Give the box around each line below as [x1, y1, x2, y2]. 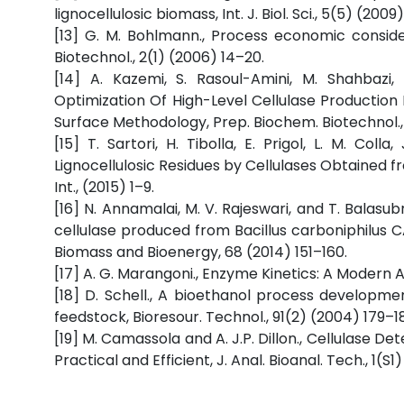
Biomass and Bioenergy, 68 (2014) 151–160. [54, 242, 347, 262]
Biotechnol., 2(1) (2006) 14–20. [54, 47, 264, 68]
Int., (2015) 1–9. [54, 177, 154, 197]
